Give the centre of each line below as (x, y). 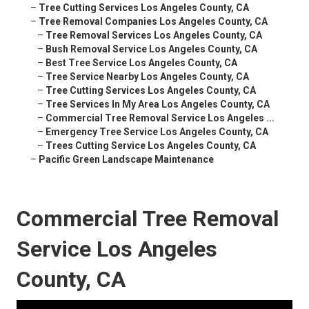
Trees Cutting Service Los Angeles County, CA (151, 146)
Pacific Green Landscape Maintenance (126, 160)
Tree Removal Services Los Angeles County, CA (154, 36)
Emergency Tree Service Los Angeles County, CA (157, 132)
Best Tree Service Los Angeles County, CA (141, 63)
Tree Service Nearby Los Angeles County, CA (147, 77)
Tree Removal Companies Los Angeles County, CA (153, 22)
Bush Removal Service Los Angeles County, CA (151, 49)
